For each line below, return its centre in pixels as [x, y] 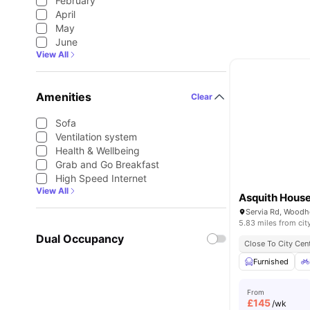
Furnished [271, 262]
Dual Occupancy [80, 239]
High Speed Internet [101, 178]
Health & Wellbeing [98, 151]
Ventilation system [96, 137]
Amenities [64, 97]
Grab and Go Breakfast [107, 164]
